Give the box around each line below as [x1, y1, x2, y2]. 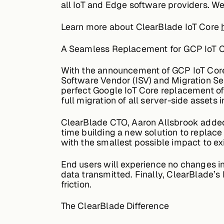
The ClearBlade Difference [60, 200, 169, 212]
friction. [60, 178, 92, 190]
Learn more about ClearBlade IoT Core [60, 21, 221, 33]
